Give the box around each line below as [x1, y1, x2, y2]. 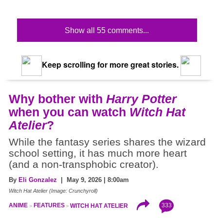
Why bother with [9, 92, 106, 106]
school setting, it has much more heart [9, 147, 187, 160]
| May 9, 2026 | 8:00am [57, 176, 129, 184]
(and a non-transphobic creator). [9, 159, 159, 171]
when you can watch [9, 105, 129, 119]
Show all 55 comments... [65, 26, 149, 35]
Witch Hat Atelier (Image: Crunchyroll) [9, 188, 98, 194]
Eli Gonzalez [18, 176, 57, 184]
